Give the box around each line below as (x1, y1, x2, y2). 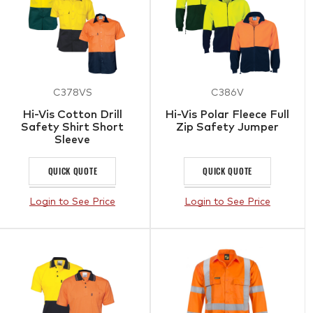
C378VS (52, 87, 92, 98)
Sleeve (54, 133, 91, 145)
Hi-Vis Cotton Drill (22, 108, 123, 120)
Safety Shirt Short (21, 121, 124, 133)
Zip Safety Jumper (176, 121, 279, 133)
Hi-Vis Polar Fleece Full (165, 108, 291, 120)
